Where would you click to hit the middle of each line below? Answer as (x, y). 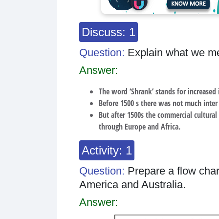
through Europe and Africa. (140, 127)
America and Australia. (132, 185)
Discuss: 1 (109, 32)
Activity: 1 (107, 150)
